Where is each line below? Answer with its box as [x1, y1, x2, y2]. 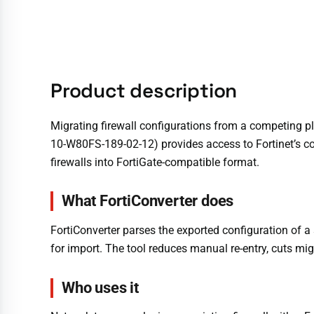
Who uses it [62, 278, 139, 296]
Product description [50, 77, 238, 103]
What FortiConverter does [62, 192, 234, 210]
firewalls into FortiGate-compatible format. [50, 155, 259, 169]
